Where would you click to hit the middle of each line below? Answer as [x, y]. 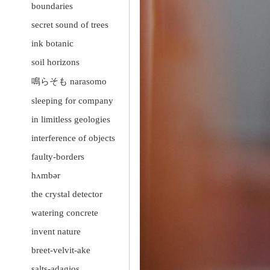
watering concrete [65, 213]
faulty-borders [58, 157]
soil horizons [55, 62]
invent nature [56, 232]
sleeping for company [72, 101]
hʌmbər [46, 176]
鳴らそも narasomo [69, 82]
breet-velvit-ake [61, 250]
